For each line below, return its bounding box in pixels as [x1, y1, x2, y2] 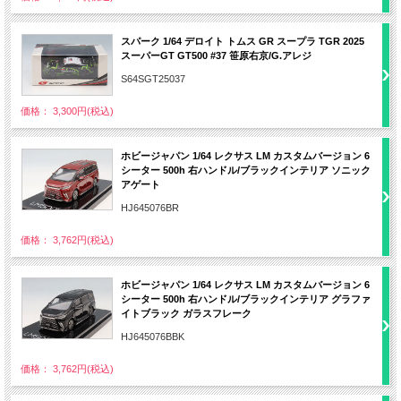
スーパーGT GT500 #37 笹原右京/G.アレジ [121, 49, 311, 61]
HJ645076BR [121, 201, 179, 213]
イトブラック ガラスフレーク [121, 307, 252, 319]
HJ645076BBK [121, 330, 184, 342]
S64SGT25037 [121, 73, 185, 84]
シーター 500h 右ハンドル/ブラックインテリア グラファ [121, 293, 371, 304]
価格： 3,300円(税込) [21, 105, 114, 116]
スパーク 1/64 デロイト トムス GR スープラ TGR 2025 [121, 35, 364, 47]
